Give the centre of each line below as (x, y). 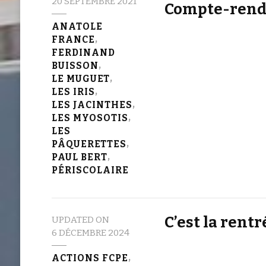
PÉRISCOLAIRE (90, 170)
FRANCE (73, 39)
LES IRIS (73, 92)
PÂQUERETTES (89, 144)
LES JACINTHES (92, 105)
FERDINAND (83, 53)
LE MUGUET (80, 79)
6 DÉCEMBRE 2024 (90, 232)
